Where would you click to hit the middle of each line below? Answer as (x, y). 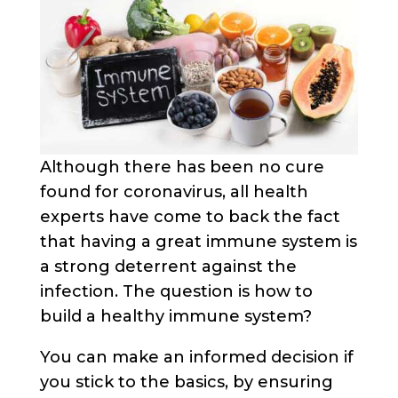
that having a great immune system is (198, 241)
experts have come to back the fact (190, 216)
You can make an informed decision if (196, 357)
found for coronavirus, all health (174, 191)
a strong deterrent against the (168, 266)
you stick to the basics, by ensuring (186, 382)
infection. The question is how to (176, 291)
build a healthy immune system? (175, 316)
